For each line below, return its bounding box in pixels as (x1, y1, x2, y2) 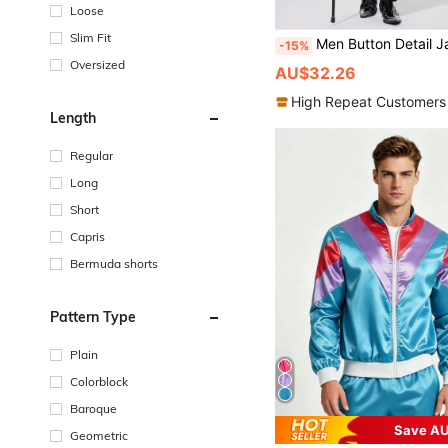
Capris (70, 228, 105, 244)
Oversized (70, 56, 125, 72)
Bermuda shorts (70, 255, 158, 271)
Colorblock (70, 373, 128, 389)
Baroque (70, 400, 117, 416)
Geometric (70, 427, 128, 443)
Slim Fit (70, 29, 111, 45)
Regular (70, 147, 113, 163)
